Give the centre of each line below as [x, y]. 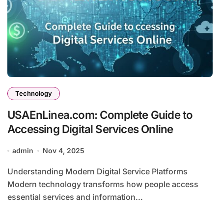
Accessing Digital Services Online [90, 129]
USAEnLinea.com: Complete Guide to [100, 115]
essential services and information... [75, 197]
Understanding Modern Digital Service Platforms [10, 172]
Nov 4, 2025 [63, 151]
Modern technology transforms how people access [103, 184]
